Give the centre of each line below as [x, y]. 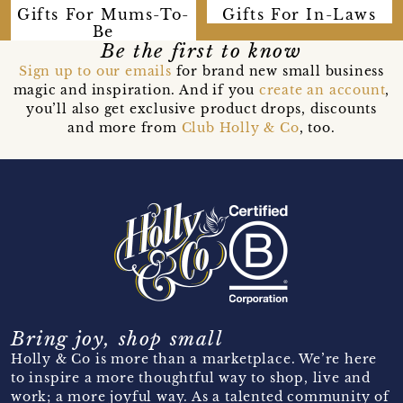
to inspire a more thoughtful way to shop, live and [191, 377]
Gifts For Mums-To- [103, 14]
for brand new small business [278, 71]
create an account [322, 90]
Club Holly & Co [240, 127]
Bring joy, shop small [117, 339]
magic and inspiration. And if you [136, 90]
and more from [125, 127]
